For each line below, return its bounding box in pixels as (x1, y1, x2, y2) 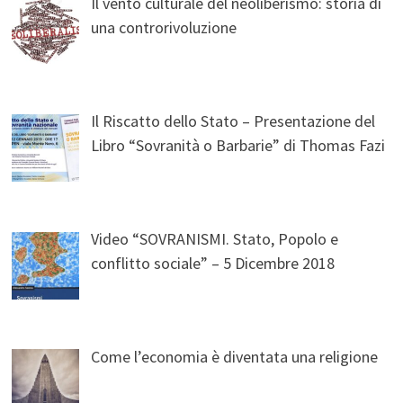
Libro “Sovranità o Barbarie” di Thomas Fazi (91, 135, 386, 157)
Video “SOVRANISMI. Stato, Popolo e (91, 228, 339, 250)
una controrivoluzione (91, 17, 237, 39)
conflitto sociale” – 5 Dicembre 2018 (91, 253, 336, 274)
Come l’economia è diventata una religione (91, 346, 379, 368)
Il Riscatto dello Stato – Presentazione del (91, 111, 376, 132)
